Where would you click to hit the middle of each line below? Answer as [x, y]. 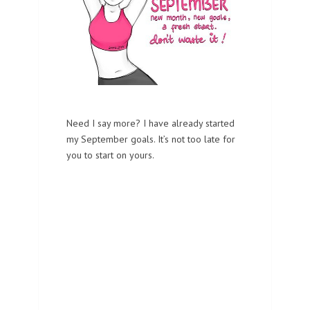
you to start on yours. [110, 155]
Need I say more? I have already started [151, 123]
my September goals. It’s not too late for [151, 139]
